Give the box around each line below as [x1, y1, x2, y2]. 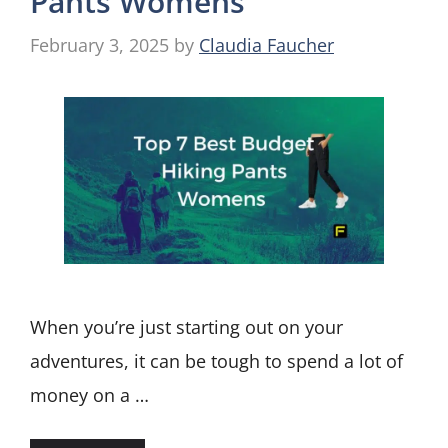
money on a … [30, 383, 149, 408]
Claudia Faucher [199, 32, 334, 57]
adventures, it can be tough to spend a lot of [30, 349, 403, 374]
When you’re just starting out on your [30, 315, 343, 340]
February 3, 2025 [30, 32, 169, 57]
